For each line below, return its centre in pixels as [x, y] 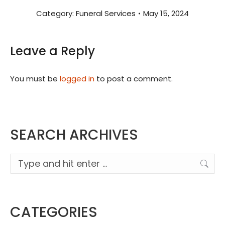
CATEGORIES [54, 212]
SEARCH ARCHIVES [74, 135]
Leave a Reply [52, 51]
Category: [56, 14]
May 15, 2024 [166, 14]
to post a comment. [134, 79]
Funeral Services [106, 14]
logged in [77, 79]
